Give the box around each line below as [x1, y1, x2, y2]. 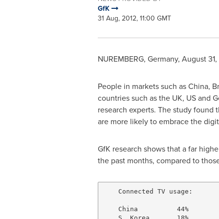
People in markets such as [97, 81, 188, 91]
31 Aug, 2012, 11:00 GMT [97, 13, 171, 23]
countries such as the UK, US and [97, 92, 213, 103]
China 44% [103, 205, 189, 213]
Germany [147, 53, 178, 64]
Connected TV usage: [103, 187, 193, 195]
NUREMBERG [97, 53, 144, 64]
